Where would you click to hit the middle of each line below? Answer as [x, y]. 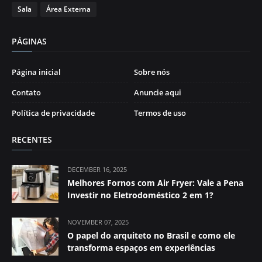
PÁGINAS [29, 41]
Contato [26, 92]
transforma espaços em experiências [141, 247]
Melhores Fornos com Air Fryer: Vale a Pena [155, 182]
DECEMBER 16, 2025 [97, 169]
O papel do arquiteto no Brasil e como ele [151, 235]
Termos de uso [160, 113]
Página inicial [36, 72]
